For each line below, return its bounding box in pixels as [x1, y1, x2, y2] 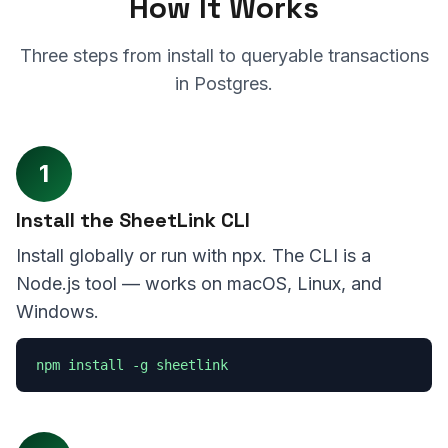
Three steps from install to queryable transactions [19, 45, 429, 66]
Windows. [16, 301, 99, 322]
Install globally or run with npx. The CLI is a [16, 245, 371, 266]
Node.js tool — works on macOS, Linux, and [16, 273, 382, 294]
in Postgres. [175, 73, 273, 94]
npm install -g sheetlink [36, 357, 228, 373]
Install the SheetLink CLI [16, 207, 250, 233]
